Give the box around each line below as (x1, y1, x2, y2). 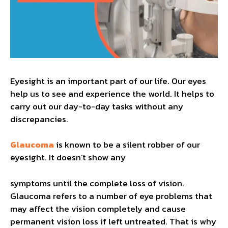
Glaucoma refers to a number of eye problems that (10, 189, 212, 203)
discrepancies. (10, 112, 68, 126)
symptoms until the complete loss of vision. (10, 176, 184, 190)
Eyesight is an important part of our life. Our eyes (10, 74, 206, 88)
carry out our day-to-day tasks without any (10, 99, 183, 113)
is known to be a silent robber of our (54, 138, 200, 152)
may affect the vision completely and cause (10, 202, 186, 215)
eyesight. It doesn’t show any (10, 151, 126, 164)
